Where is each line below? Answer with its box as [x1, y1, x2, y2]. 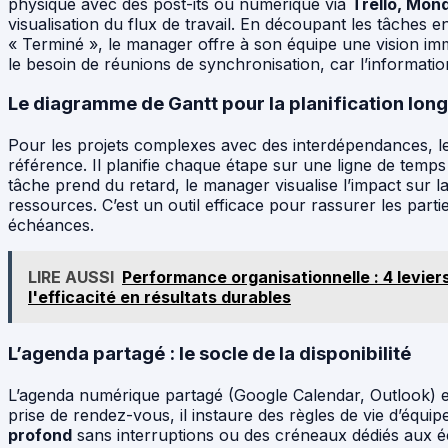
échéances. [8, 215, 94, 236]
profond [8, 424, 72, 445]
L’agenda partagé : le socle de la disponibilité [8, 341, 411, 365]
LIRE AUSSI [28, 267, 114, 288]
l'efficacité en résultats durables [28, 287, 291, 308]
